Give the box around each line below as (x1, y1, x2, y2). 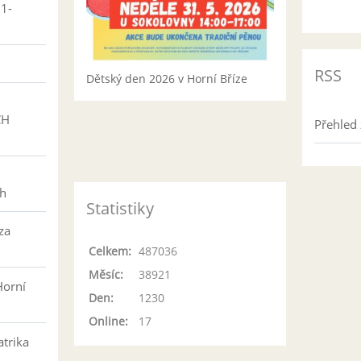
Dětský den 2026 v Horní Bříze (86, 70, 247, 86)
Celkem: (89, 243, 131, 259)
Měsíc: (89, 267, 123, 282)
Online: (89, 313, 128, 329)
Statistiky (86, 197, 154, 219)
